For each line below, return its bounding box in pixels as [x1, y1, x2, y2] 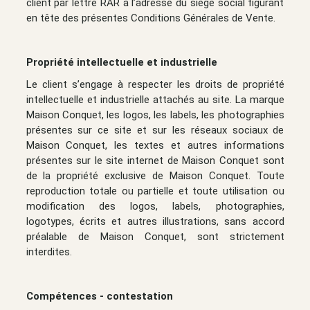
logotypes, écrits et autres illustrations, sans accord [26, 215, 284, 228]
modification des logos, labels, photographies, [26, 199, 284, 212]
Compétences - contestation [26, 289, 173, 302]
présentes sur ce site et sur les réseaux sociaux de [26, 123, 284, 136]
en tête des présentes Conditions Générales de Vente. [26, 11, 275, 24]
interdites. [26, 245, 72, 258]
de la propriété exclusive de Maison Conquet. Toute [26, 169, 284, 182]
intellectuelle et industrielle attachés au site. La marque [26, 93, 284, 106]
